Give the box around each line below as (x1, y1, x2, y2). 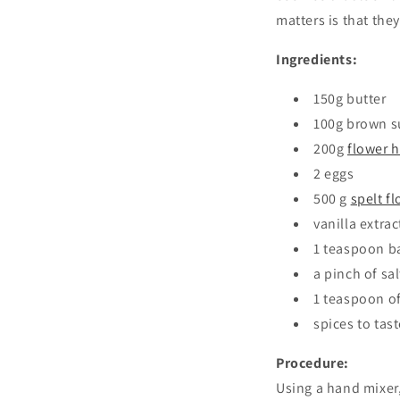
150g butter (313, 89, 387, 108)
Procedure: (276, 354, 349, 372)
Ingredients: (276, 50, 358, 69)
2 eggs (313, 164, 354, 183)
